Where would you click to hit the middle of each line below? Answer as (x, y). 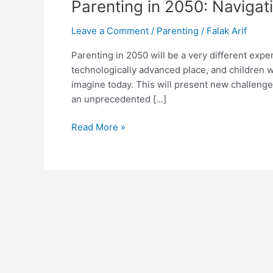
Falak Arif (227, 30)
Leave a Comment (110, 30)
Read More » (98, 127)
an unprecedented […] (119, 99)
